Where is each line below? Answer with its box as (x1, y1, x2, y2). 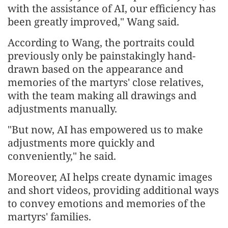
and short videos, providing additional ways (8, 183, 219, 197)
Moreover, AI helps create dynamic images (8, 169, 212, 184)
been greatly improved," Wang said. (8, 14, 179, 28)
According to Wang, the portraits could (8, 35, 194, 49)
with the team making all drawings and (8, 88, 196, 102)
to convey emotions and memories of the (8, 196, 206, 210)
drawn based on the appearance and (8, 62, 183, 76)
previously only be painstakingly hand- (8, 48, 195, 63)
